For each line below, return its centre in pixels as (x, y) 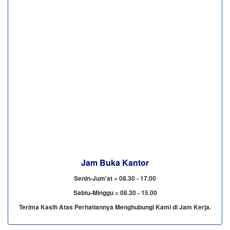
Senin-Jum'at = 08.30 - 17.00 (115, 178)
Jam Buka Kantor (115, 162)
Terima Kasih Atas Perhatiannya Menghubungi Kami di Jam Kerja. (115, 207)
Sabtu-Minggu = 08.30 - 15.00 (115, 192)
